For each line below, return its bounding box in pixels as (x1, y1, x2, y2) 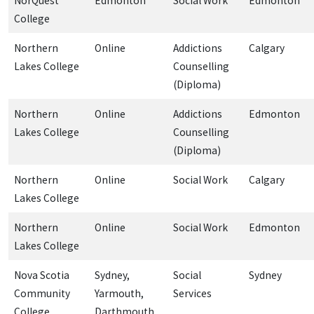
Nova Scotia (14, 268, 69, 282)
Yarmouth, (95, 286, 144, 300)
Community (14, 286, 70, 300)
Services (173, 286, 212, 300)
